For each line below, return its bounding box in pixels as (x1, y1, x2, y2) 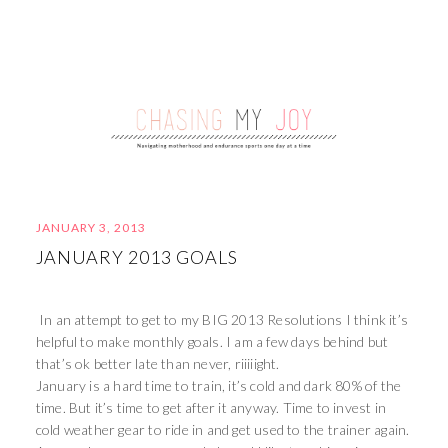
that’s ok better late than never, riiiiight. (35, 355, 280, 372)
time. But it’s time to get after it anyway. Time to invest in (35, 399, 387, 416)
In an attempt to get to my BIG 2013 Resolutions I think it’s (35, 311, 409, 328)
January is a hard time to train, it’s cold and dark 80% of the (35, 377, 402, 394)
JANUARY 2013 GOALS (35, 246, 238, 268)
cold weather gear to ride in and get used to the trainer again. (35, 421, 410, 438)
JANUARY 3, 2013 (35, 220, 146, 235)
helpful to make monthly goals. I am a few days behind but (35, 333, 389, 350)
